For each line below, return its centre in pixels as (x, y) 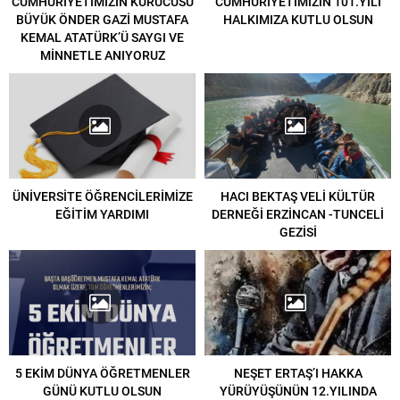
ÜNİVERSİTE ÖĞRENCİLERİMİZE (102, 196)
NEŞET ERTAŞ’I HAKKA (298, 372)
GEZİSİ (298, 231)
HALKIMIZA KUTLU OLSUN (298, 20)
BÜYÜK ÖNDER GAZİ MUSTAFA (102, 20)
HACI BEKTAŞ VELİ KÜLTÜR (298, 196)
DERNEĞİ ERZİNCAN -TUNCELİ (298, 213)
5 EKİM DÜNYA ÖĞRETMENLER (102, 372)
